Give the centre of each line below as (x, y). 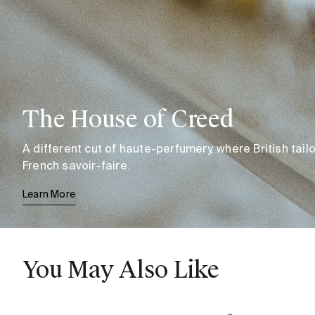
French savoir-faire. (76, 165)
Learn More (49, 194)
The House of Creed (128, 120)
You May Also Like (121, 270)
